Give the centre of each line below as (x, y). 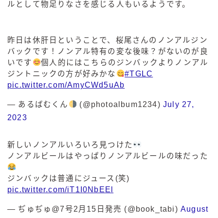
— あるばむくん (38, 104)
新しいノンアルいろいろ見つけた (70, 145)
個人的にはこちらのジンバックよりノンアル (125, 62)
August (195, 209)
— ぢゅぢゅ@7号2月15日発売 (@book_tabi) (94, 209)
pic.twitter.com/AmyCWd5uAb (66, 85)
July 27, (179, 104)
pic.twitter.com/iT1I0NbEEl (61, 189)
